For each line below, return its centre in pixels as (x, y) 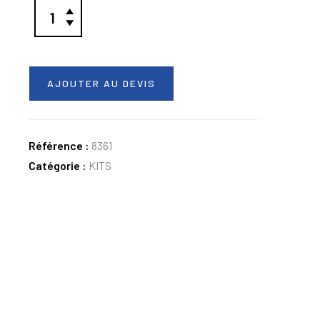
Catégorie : (59, 165)
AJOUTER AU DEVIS (101, 83)
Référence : (60, 145)
